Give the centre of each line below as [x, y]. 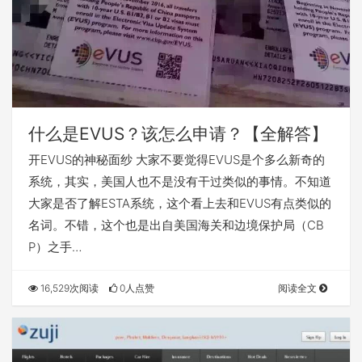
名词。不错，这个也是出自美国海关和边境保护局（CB [176, 225]
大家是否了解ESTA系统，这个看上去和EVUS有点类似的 [180, 203]
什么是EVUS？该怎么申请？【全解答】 [178, 133]
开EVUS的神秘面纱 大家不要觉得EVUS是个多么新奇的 [177, 159]
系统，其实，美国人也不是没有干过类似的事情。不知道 [180, 181]
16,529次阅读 [68, 288]
